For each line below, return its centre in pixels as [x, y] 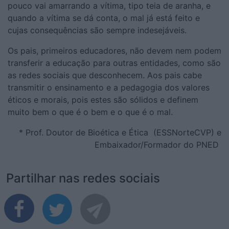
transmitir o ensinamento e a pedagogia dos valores [109, 87]
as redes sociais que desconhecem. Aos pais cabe [105, 75]
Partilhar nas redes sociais [83, 178]
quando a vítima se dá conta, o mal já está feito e [104, 18]
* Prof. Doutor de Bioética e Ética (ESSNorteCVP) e [119, 132]
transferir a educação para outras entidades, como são [114, 63]
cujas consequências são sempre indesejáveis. [98, 30]
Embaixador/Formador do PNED [158, 144]
